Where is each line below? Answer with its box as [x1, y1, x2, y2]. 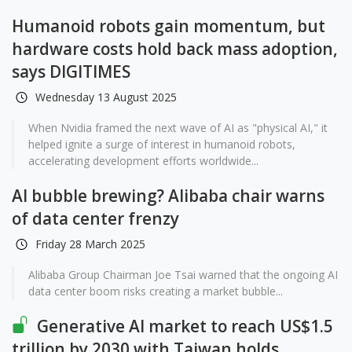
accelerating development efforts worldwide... [28, 153, 258, 168]
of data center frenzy [12, 207, 179, 229]
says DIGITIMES [12, 60, 130, 82]
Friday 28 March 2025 [35, 236, 145, 251]
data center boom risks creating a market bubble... [28, 284, 283, 299]
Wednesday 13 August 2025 [35, 90, 177, 104]
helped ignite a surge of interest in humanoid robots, [28, 137, 295, 152]
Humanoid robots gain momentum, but [12, 15, 325, 37]
